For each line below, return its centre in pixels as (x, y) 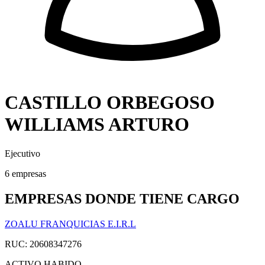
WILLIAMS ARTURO (97, 125)
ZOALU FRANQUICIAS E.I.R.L (70, 224)
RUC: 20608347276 (43, 244)
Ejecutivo (22, 153)
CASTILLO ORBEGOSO (110, 103)
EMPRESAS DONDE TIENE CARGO (122, 198)
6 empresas (25, 173)
